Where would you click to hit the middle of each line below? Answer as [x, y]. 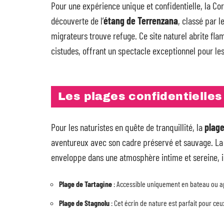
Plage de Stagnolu [84, 203]
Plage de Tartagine [85, 184]
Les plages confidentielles [140, 96]
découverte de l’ [77, 20]
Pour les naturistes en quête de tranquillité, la [128, 127]
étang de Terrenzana [141, 20]
